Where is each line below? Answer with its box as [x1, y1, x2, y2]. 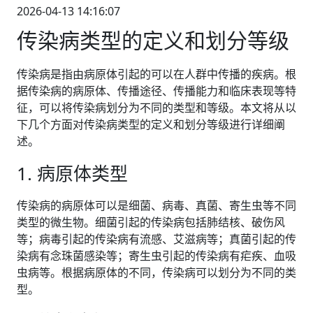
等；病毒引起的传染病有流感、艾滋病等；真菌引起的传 [17, 231, 296, 247]
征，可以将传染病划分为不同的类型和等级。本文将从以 [17, 99, 296, 115]
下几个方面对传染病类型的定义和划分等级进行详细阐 [17, 116, 285, 132]
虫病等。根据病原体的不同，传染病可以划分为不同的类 [17, 264, 296, 280]
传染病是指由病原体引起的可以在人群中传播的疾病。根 [17, 66, 296, 82]
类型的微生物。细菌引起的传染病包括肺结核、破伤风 [17, 214, 285, 230]
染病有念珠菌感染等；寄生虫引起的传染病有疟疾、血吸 [17, 247, 296, 263]
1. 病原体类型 [17, 160, 128, 186]
